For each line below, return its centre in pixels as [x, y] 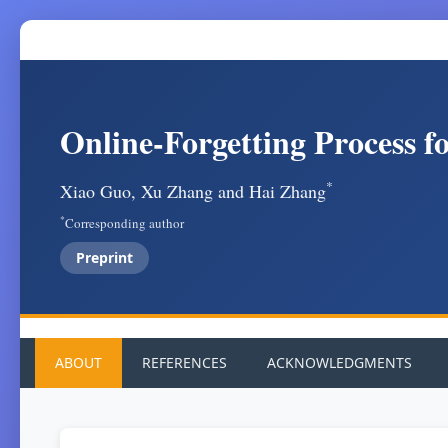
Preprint [104, 257]
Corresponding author [124, 223]
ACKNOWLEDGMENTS [339, 362]
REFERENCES [184, 362]
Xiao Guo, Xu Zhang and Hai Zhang [193, 191]
